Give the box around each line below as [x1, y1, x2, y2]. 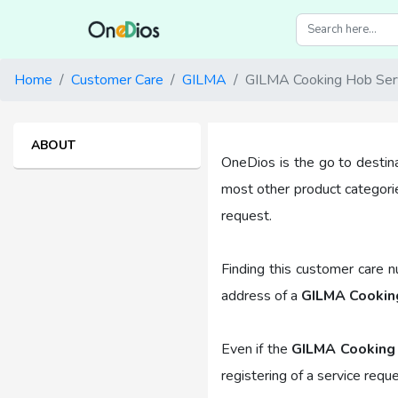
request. [221, 206, 272, 227]
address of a [221, 286, 301, 306]
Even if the [221, 339, 292, 360]
